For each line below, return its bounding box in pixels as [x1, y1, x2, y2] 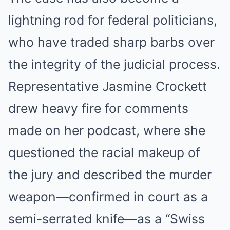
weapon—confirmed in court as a [8, 189, 208, 204]
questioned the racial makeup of [8, 145, 200, 160]
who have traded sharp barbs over [8, 34, 215, 50]
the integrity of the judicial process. [8, 56, 220, 72]
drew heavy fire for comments [8, 101, 188, 116]
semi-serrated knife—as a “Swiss [8, 211, 205, 226]
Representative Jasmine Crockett [8, 79, 207, 94]
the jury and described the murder [8, 167, 212, 182]
